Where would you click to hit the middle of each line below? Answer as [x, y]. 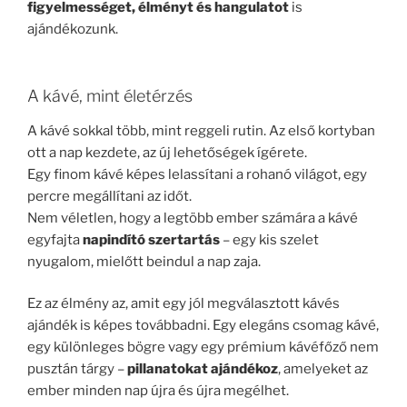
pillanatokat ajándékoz [203, 369]
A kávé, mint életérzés [110, 96]
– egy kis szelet [269, 239]
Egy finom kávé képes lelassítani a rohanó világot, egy [197, 174]
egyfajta [55, 239]
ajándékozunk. [73, 29]
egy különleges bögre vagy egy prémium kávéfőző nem [203, 347]
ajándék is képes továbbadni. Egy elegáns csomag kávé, [203, 325]
